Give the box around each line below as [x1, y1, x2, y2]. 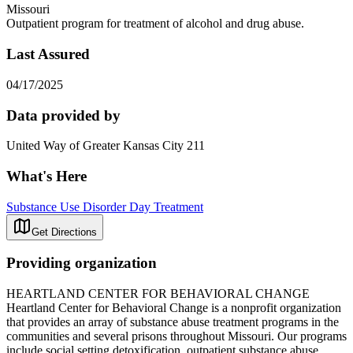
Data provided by [6, 106, 121, 124]
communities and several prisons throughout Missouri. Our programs [6, 329, 347, 344]
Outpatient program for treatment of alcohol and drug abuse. [6, 17, 304, 31]
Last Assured [6, 46, 90, 63]
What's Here [6, 167, 87, 184]
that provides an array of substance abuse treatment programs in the [6, 315, 339, 329]
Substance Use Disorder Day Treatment [6, 199, 203, 214]
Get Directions [32, 225, 97, 238]
